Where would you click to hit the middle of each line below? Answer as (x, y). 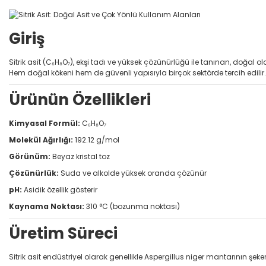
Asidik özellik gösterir (60, 189)
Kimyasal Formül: (45, 123)
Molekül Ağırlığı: (41, 140)
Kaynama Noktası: (47, 206)
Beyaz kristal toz (80, 156)
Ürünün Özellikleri (80, 99)
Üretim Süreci (63, 233)
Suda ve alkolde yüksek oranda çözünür (133, 173)
